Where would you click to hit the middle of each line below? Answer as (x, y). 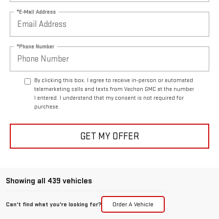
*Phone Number (35, 46)
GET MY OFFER (109, 136)
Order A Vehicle (133, 205)
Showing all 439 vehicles (49, 181)
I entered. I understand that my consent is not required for (109, 98)
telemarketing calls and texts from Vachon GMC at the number (114, 89)
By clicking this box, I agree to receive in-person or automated (114, 81)
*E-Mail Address (36, 12)
